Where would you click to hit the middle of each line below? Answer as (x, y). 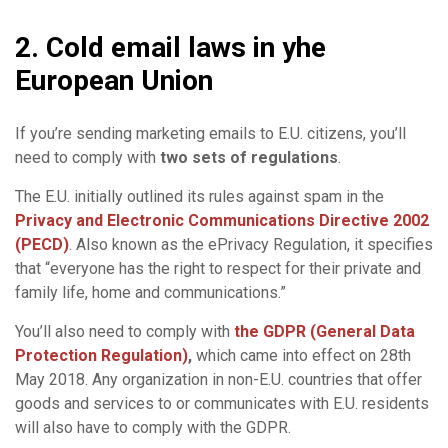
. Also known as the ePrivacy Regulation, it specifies (251, 244)
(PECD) (42, 244)
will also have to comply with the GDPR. (153, 427)
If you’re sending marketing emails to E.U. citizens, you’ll (210, 133)
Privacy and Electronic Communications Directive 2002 (222, 220)
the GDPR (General (307, 331)
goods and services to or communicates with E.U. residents (222, 403)
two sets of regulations (249, 157)
